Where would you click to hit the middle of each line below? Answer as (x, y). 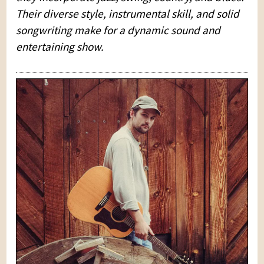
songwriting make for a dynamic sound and (118, 30)
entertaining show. (60, 46)
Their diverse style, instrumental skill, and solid (128, 13)
